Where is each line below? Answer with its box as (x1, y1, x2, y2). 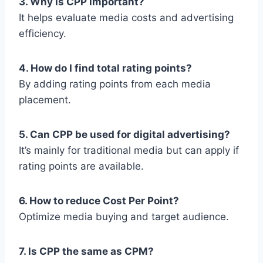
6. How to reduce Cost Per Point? (19, 195, 179, 207)
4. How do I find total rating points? (19, 62, 192, 75)
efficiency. (19, 28, 66, 40)
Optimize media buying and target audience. (19, 211, 229, 223)
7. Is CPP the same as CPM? (19, 245, 154, 258)
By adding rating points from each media (19, 78, 211, 90)
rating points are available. (19, 160, 144, 173)
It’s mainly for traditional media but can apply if (19, 144, 239, 157)
